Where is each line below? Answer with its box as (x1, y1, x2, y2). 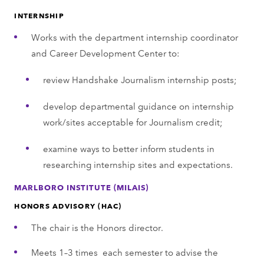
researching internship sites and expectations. (42, 157, 233, 170)
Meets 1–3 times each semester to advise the (31, 245, 218, 258)
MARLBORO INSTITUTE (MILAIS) (14, 181, 149, 192)
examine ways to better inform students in (42, 141, 214, 154)
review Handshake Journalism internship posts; (42, 72, 237, 85)
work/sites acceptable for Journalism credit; (42, 115, 223, 128)
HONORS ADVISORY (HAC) (14, 200, 122, 210)
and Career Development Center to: (31, 46, 180, 59)
